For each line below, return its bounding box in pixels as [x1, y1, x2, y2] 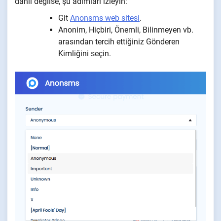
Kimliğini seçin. [58, 48, 111, 58]
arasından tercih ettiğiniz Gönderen [58, 37, 180, 46]
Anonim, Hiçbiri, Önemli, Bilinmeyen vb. [58, 25, 193, 35]
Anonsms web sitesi [70, 13, 140, 23]
